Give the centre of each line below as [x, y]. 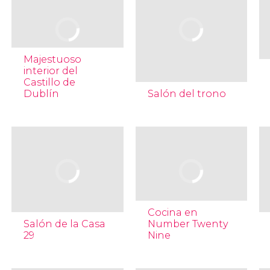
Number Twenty [188, 224]
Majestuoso [52, 59]
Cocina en [172, 212]
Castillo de [49, 82]
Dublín [41, 94]
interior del [50, 71]
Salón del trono [187, 94]
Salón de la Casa [64, 224]
